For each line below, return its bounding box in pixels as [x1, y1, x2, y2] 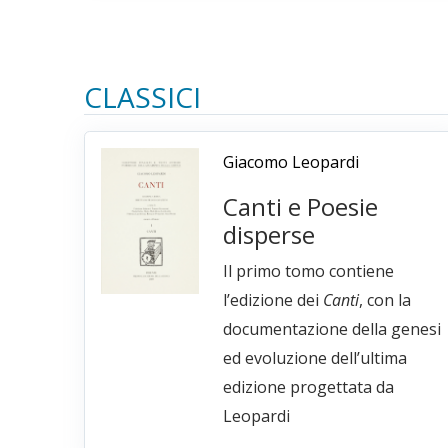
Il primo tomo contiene [222, 260, 394, 283]
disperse [222, 218, 315, 252]
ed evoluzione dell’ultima [222, 347, 407, 370]
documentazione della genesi [222, 318, 441, 341]
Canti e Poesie [222, 190, 378, 224]
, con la [358, 289, 411, 312]
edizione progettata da [222, 376, 394, 399]
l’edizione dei [222, 289, 323, 312]
